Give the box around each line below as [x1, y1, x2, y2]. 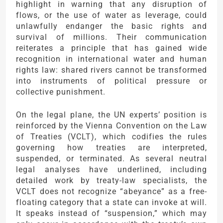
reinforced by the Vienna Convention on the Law [16, 121, 207, 131]
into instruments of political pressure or [16, 76, 207, 86]
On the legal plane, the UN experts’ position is [16, 110, 207, 120]
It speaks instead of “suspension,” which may [16, 209, 207, 219]
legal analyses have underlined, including [16, 165, 207, 175]
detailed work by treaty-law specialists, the [16, 176, 207, 186]
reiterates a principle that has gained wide [16, 43, 207, 53]
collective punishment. [16, 87, 106, 97]
